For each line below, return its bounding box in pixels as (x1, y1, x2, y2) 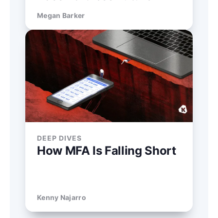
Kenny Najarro (37, 193, 86, 201)
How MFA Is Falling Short (37, 143, 176, 158)
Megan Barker (37, 11, 85, 19)
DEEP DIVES (37, 133, 82, 142)
